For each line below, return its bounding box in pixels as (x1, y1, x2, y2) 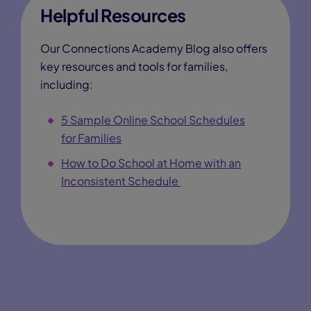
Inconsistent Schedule (61, 174, 180, 188)
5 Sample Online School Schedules (61, 112, 245, 127)
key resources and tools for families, (40, 59, 228, 74)
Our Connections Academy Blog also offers (40, 41, 267, 56)
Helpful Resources (40, 4, 186, 26)
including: (40, 77, 93, 92)
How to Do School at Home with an (61, 155, 241, 170)
